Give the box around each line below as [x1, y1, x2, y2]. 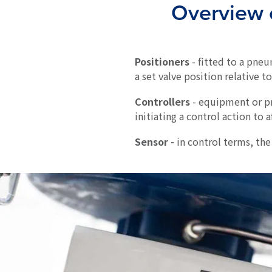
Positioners [135, 54, 189, 69]
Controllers [135, 94, 190, 109]
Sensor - [135, 134, 174, 149]
